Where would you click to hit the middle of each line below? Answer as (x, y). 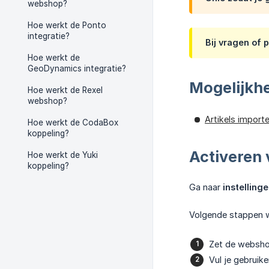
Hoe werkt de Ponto (67, 25)
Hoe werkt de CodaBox (73, 122)
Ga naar (206, 187)
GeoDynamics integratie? (77, 68)
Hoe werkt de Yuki (63, 155)
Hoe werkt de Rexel (65, 90)
